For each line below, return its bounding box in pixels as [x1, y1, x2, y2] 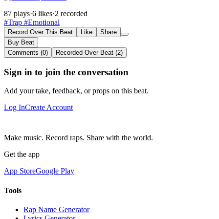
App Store [4, 167, 36, 175]
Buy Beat [8, 38, 34, 46]
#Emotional [22, 18, 60, 26]
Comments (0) [8, 48, 48, 56]
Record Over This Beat [8, 28, 73, 36]
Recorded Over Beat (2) [56, 48, 123, 56]
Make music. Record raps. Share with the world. [4, 133, 153, 142]
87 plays [4, 9, 30, 18]
